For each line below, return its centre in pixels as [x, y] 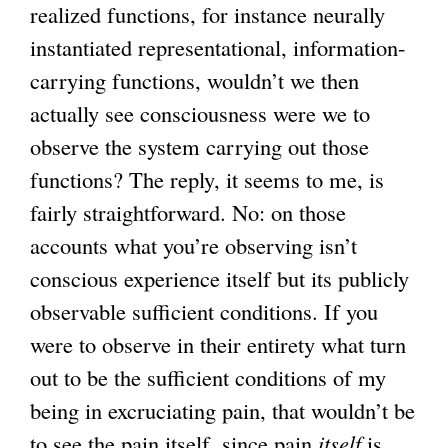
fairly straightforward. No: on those [188, 211]
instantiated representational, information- [218, 46]
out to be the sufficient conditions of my [208, 376]
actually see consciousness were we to [200, 112]
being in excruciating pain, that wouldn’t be [222, 409]
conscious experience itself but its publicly [219, 277]
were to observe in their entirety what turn [218, 343]
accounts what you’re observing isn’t [193, 244]
